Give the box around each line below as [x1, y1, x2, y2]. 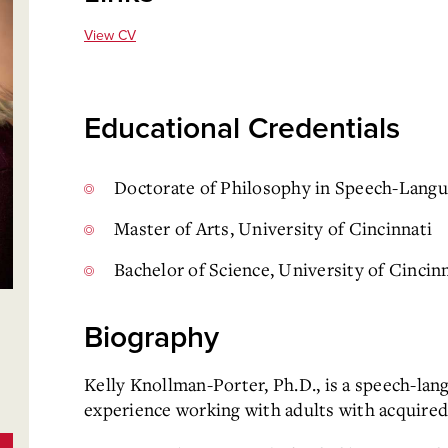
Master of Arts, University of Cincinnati [114, 216, 432, 240]
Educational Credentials [84, 110, 400, 147]
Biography [84, 319, 219, 356]
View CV [84, 27, 136, 44]
